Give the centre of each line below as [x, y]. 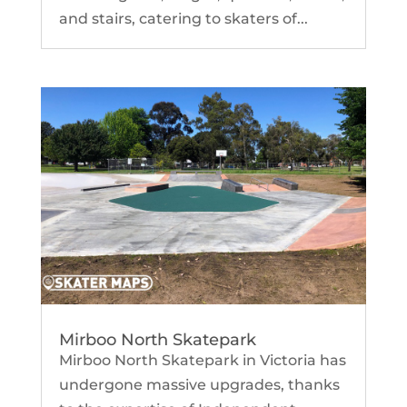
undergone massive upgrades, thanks [199, 384]
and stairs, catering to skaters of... [183, 19]
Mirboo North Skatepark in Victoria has [202, 360]
